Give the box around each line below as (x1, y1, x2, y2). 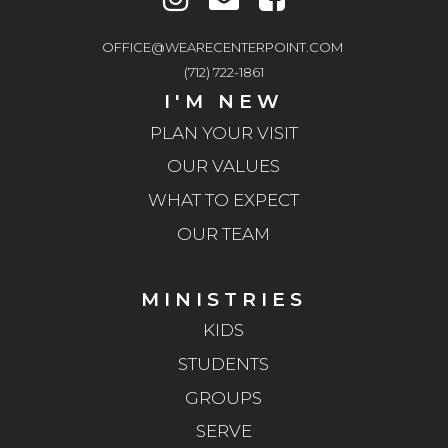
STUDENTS (178, 353, 270, 374)
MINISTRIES (140, 287, 307, 311)
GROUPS (185, 387, 263, 408)
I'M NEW (163, 90, 284, 114)
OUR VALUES (167, 156, 281, 177)
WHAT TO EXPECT (148, 190, 300, 211)
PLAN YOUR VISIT (149, 122, 298, 143)
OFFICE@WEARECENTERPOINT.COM (102, 38, 343, 55)
